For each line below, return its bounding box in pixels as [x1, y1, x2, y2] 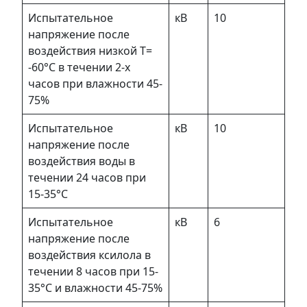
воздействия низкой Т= [28, 42, 152, 58]
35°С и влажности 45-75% [28, 280, 162, 295]
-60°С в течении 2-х [28, 59, 130, 75]
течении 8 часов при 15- [28, 263, 158, 279]
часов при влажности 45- [28, 75, 162, 91]
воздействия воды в [28, 153, 135, 169]
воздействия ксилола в [28, 247, 151, 262]
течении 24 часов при [28, 169, 146, 185]
